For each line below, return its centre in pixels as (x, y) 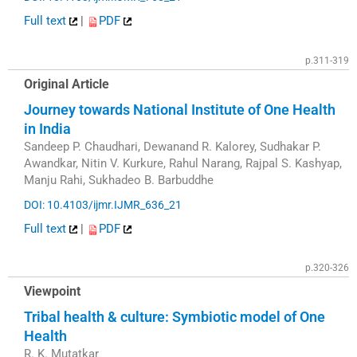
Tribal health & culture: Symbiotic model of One (175, 317)
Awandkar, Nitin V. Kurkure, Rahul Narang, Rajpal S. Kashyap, (183, 163)
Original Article (67, 84)
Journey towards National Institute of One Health (180, 109)
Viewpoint (52, 292)
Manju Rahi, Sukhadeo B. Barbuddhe (119, 180)
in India (47, 128)
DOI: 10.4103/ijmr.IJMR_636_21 (103, 205)
